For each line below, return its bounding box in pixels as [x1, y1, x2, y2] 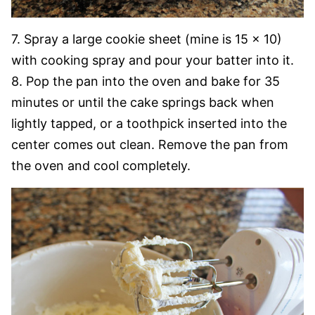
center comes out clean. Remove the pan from [11, 136, 288, 152]
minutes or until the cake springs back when [11, 94, 274, 110]
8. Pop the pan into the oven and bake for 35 [11, 73, 280, 89]
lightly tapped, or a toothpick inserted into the [11, 115, 287, 131]
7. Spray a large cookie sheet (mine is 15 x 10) [11, 31, 282, 46]
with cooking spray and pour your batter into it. [11, 52, 294, 67]
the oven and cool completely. [11, 157, 191, 173]
